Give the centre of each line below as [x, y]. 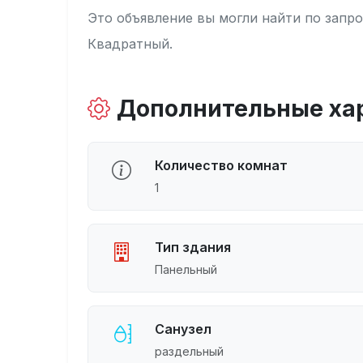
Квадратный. [130, 44]
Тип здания [193, 247]
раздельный [189, 351]
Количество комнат [221, 165]
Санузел [183, 329]
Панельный [186, 269]
